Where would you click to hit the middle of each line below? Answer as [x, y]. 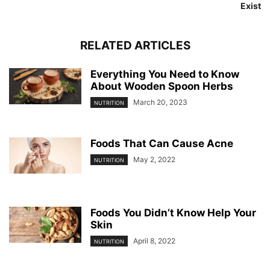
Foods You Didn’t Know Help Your [173, 213]
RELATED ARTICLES [135, 46]
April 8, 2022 [154, 241]
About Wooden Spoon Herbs [162, 86]
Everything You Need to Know [165, 74]
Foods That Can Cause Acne [162, 143]
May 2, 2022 [154, 159]
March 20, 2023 [160, 102]
